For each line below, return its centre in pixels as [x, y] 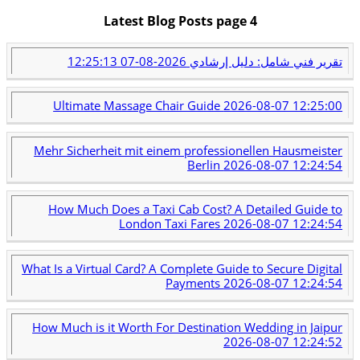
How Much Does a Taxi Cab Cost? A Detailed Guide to [196, 209]
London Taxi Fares [172, 224]
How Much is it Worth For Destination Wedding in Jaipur [188, 327]
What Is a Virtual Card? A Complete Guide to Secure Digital [182, 268]
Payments [195, 282]
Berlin [206, 164]
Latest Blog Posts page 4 [180, 21]
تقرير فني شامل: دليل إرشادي [265, 61]
